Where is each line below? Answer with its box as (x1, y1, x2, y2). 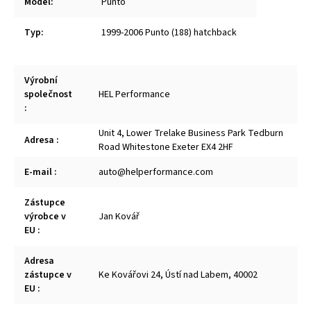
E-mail (24, 165, 54, 180)
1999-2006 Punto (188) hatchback (101, 26, 237, 40)
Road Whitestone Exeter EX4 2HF (99, 140, 233, 155)
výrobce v (24, 210, 66, 224)
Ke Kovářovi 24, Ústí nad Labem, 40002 (99, 268, 258, 283)
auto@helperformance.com (99, 165, 213, 180)
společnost (24, 87, 72, 102)
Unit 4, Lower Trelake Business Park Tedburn (99, 126, 283, 141)
